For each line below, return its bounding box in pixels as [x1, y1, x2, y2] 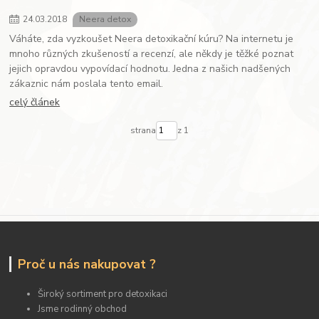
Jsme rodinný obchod [38, 303, 127, 316]
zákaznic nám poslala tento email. [9, 76, 164, 90]
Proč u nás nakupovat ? [17, 255, 156, 273]
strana [130, 125, 156, 137]
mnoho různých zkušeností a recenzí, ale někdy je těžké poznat [9, 46, 294, 61]
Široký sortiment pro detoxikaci [38, 288, 168, 301]
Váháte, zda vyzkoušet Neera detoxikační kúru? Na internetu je [9, 31, 294, 46]
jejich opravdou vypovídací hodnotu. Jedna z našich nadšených [9, 61, 291, 75]
